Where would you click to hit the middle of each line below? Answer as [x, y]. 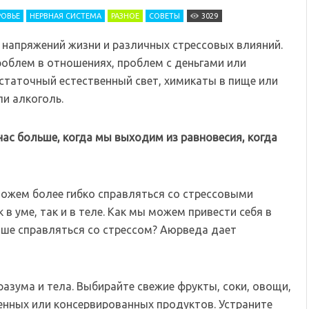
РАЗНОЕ [125, 16]
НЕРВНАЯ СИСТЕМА [66, 16]
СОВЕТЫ [165, 16]
